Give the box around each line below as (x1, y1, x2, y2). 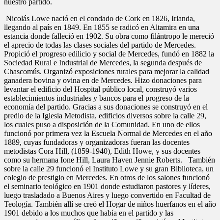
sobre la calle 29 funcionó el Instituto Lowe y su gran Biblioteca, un (4, 164, 214, 173)
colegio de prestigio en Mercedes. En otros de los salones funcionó (4, 173, 210, 182)
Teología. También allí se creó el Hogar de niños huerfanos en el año (4, 199, 216, 208)
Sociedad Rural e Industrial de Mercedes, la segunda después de (4, 58, 202, 67)
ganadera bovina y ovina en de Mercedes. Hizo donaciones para (4, 76, 202, 84)
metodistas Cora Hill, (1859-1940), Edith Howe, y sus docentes (4, 146, 200, 155)
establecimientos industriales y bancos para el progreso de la (4, 93, 189, 102)
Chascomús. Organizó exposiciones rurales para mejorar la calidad (4, 67, 209, 76)
